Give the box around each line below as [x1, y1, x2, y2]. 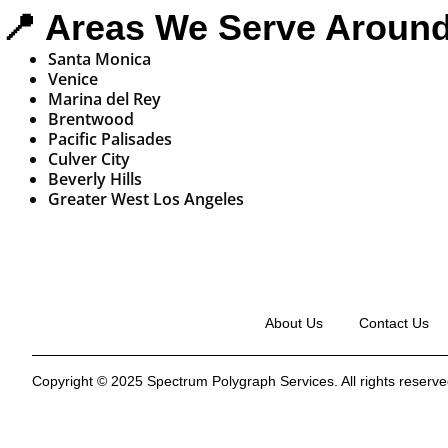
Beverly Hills [48, 168, 142, 191]
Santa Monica [48, 48, 151, 71]
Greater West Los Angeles [48, 188, 244, 211]
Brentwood [48, 108, 134, 131]
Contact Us [358, 315, 429, 332]
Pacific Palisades [48, 128, 172, 151]
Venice [48, 68, 98, 91]
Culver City [48, 148, 130, 171]
